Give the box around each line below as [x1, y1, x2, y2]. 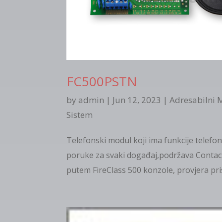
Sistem [66, 109, 93, 121]
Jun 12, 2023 [112, 94, 162, 106]
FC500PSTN [66, 72, 138, 91]
